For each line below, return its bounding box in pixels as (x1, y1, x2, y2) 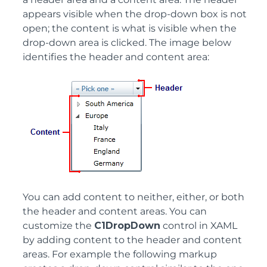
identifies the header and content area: (23, 51, 209, 63)
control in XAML (160, 220, 237, 231)
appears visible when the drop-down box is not (23, 8, 247, 20)
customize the (23, 220, 94, 231)
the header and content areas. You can (23, 206, 207, 217)
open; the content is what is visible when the (23, 23, 237, 34)
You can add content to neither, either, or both (23, 191, 244, 203)
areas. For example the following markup (23, 249, 217, 260)
